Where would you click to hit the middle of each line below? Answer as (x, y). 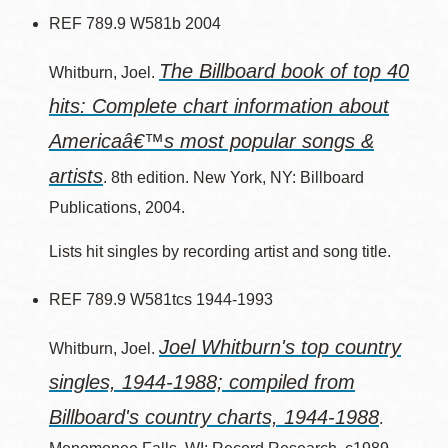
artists (76, 176)
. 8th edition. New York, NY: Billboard (233, 177)
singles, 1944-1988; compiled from (202, 382)
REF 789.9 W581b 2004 (135, 23)
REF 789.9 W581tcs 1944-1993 (161, 299)
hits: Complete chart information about (219, 106)
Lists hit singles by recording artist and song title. (220, 251)
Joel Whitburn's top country (280, 347)
